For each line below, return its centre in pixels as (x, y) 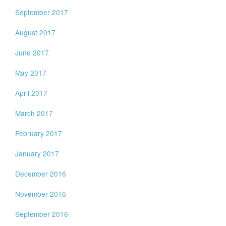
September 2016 (42, 214)
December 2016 (41, 174)
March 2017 (34, 113)
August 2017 (36, 32)
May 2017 (31, 73)
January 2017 (37, 153)
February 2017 (39, 133)
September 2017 (42, 12)
